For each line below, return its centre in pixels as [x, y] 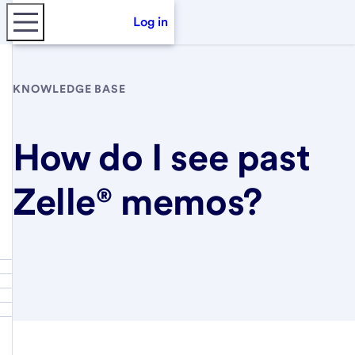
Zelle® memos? [137, 201]
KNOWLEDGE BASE [69, 89]
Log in [151, 22]
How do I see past [162, 157]
